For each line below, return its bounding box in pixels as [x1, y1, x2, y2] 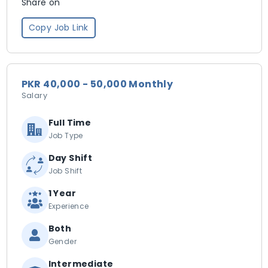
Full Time [48, 117, 92, 129]
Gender [48, 236, 77, 246]
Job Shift [48, 166, 83, 176]
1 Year [48, 187, 76, 199]
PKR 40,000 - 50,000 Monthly [21, 77, 173, 91]
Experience [48, 201, 89, 211]
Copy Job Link [28, 22, 89, 33]
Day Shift [48, 152, 93, 164]
